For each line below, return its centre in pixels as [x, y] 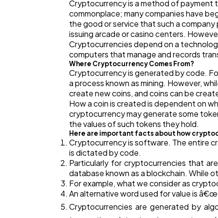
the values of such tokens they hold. [134, 124]
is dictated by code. [105, 153]
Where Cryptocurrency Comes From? [132, 64]
